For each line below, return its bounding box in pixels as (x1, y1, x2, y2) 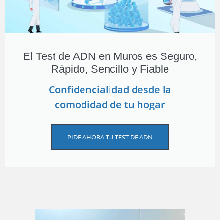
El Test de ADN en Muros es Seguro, (23, 50, 197, 62)
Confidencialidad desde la (49, 82, 171, 96)
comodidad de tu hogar (55, 97, 165, 111)
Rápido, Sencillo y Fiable (51, 62, 169, 75)
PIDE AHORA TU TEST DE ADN (67, 132, 153, 141)
